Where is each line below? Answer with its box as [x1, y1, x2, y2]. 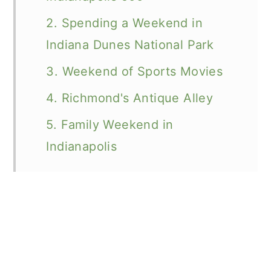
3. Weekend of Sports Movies [46, 64, 223, 79]
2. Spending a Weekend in [46, 16, 203, 30]
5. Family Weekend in [46, 117, 174, 132]
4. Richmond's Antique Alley [46, 91, 214, 105]
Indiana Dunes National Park [46, 38, 214, 52]
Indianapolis [46, 139, 117, 154]
